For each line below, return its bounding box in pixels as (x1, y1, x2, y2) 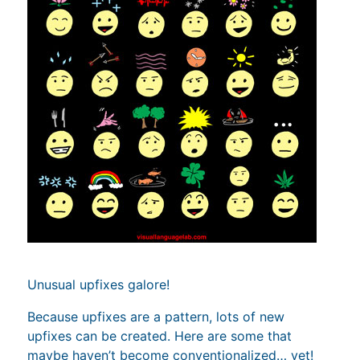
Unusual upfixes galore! (27, 276, 170, 292)
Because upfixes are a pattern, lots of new (27, 308, 285, 325)
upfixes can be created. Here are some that (27, 327, 292, 344)
